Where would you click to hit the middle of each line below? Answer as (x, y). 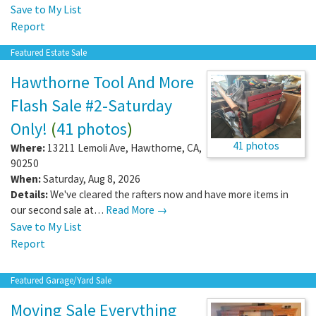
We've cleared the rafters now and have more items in (169, 194)
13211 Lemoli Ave (86, 147)
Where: (28, 147)
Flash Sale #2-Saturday (91, 105)
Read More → (136, 209)
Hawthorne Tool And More (102, 82)
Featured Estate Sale (49, 52)
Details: (29, 194)
